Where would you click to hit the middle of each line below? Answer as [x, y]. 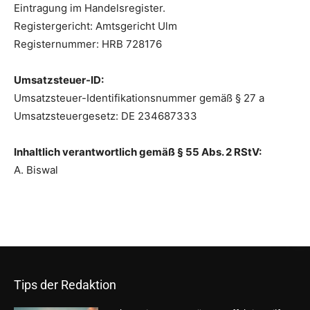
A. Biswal [36, 170]
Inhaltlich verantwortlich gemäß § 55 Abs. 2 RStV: [138, 152]
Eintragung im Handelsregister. [90, 8]
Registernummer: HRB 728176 [88, 44]
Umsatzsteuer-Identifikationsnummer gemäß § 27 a [139, 98]
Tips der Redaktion [65, 285]
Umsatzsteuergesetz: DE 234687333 [106, 116]
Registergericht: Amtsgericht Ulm [95, 26]
